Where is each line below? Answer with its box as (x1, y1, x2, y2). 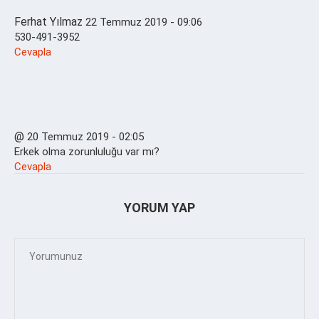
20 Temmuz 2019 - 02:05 (27, 130, 144, 143)
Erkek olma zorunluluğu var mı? (14, 145, 159, 158)
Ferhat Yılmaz (14, 14, 83, 28)
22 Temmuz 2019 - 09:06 (85, 15, 202, 28)
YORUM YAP (124, 199, 195, 215)
